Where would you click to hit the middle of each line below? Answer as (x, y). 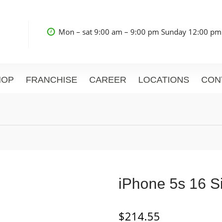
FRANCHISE (52, 80)
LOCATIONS (164, 80)
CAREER (108, 80)
